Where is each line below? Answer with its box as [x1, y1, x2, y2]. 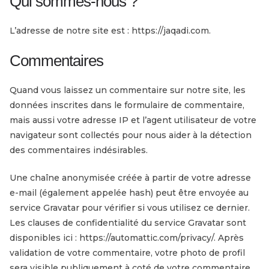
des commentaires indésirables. [10, 144, 148, 156]
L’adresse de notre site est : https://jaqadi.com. [10, 25, 211, 36]
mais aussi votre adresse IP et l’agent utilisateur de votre [10, 114, 256, 125]
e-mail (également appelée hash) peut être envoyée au [10, 187, 249, 198]
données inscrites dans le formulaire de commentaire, [10, 99, 244, 110]
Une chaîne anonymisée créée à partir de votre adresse [10, 172, 251, 183]
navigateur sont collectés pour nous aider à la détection [10, 129, 252, 141]
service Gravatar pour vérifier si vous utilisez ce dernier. [10, 202, 250, 213]
